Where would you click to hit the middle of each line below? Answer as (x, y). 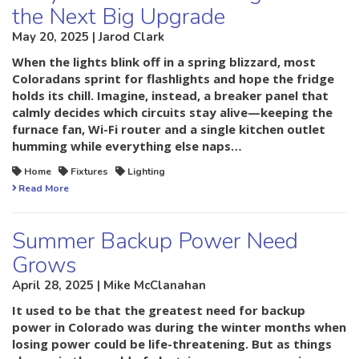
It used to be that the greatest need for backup (159, 311)
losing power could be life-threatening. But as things (172, 344)
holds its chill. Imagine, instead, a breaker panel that (170, 96)
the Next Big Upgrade (119, 17)
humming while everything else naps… (127, 146)
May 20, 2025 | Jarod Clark (88, 37)
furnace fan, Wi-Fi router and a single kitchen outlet (169, 129)
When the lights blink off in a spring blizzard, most (164, 62)
